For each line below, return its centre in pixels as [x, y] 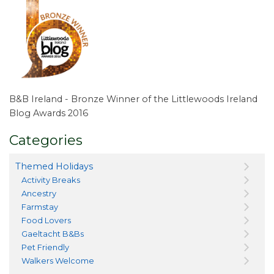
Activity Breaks [51, 180]
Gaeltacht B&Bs [53, 233]
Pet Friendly [45, 247]
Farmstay [40, 206]
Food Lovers [46, 220]
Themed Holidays [54, 166]
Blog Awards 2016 [49, 113]
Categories [46, 140]
